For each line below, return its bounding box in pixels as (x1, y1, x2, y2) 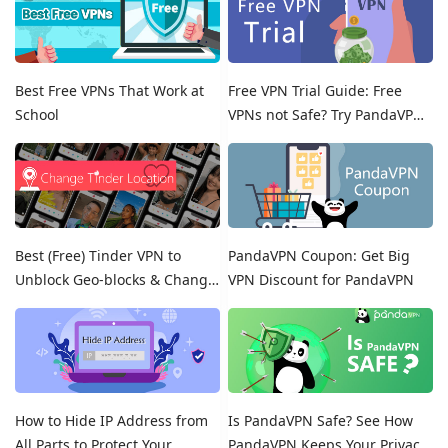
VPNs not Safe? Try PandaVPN (228, 105, 425, 125)
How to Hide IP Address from (15, 411, 208, 431)
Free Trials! (228, 129, 302, 149)
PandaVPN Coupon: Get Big (228, 246, 411, 266)
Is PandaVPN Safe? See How (228, 411, 414, 431)
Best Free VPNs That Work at (15, 81, 204, 101)
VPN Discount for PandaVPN (228, 270, 415, 290)
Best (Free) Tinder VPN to (15, 246, 181, 266)
